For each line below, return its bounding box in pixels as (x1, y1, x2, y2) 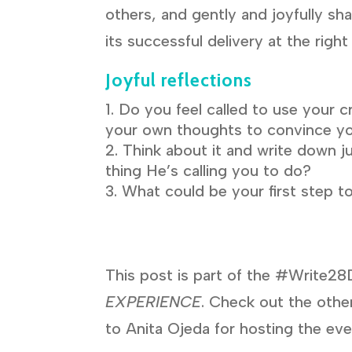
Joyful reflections (105, 68, 253, 91)
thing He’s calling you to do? (105, 160, 312, 180)
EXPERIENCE (105, 291, 202, 311)
